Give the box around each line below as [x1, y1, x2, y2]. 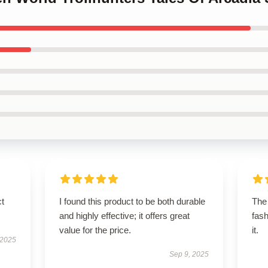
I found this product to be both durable [59, 196, 205, 206]
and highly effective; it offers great [59, 211, 190, 221]
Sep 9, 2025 [169, 250, 209, 258]
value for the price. [59, 225, 131, 235]
